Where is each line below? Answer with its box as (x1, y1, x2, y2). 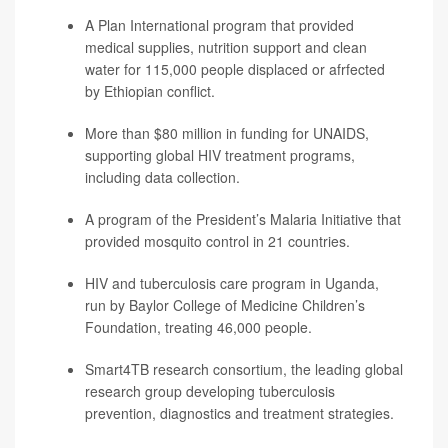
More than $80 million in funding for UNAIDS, (85, 123, 369, 144)
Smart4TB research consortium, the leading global (85, 359, 403, 380)
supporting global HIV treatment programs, (85, 145, 355, 166)
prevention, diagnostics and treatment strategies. (85, 403, 394, 424)
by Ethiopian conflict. (85, 81, 215, 102)
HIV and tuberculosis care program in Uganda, (85, 273, 379, 294)
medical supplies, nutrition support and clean (85, 37, 367, 58)
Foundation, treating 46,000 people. (85, 317, 312, 338)
